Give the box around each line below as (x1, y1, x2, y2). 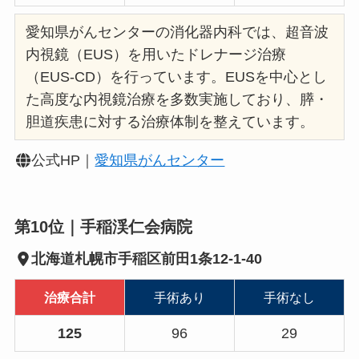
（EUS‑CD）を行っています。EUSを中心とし (26, 69, 328, 86)
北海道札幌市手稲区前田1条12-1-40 (31, 250, 263, 267)
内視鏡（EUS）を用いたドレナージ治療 (26, 46, 287, 63)
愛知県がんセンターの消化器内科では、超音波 (26, 24, 329, 41)
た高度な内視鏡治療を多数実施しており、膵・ (26, 91, 329, 108)
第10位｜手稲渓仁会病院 (14, 218, 192, 236)
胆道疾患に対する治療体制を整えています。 (26, 114, 315, 131)
